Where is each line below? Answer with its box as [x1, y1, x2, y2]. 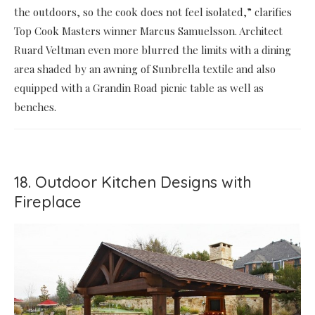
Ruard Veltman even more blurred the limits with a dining [14, 42, 291, 57]
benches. [14, 99, 56, 114]
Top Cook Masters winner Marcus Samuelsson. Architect [14, 23, 283, 38]
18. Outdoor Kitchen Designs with [14, 172, 252, 192]
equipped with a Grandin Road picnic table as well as [14, 80, 264, 95]
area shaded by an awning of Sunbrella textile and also [14, 61, 276, 76]
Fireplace [14, 191, 82, 212]
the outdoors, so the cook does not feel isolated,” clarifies [14, 4, 292, 19]
